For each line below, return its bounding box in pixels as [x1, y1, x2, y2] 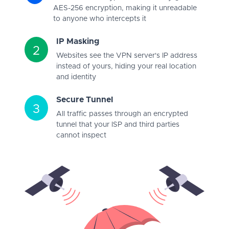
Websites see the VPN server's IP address [56, 52, 197, 59]
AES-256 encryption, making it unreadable [53, 4, 197, 12]
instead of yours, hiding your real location [56, 62, 196, 70]
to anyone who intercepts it [53, 15, 146, 22]
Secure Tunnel [56, 95, 113, 104]
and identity [56, 73, 96, 81]
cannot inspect [56, 131, 106, 139]
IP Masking [56, 37, 99, 45]
